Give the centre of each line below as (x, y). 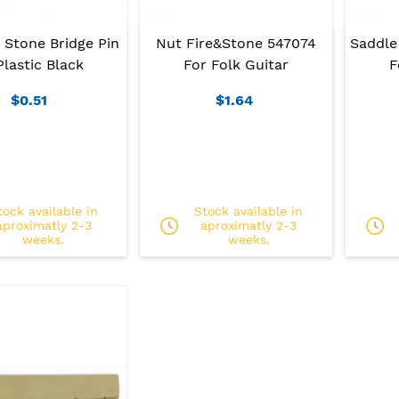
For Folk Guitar (236, 65)
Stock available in (249, 212)
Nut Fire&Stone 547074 (236, 44)
